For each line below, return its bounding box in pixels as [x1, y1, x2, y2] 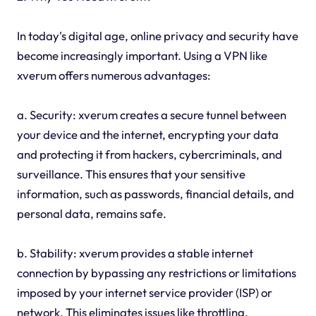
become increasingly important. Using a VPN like [16, 48, 267, 63]
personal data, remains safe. [16, 206, 166, 221]
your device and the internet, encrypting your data [16, 127, 279, 142]
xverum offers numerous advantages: [16, 68, 211, 83]
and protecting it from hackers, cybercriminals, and [16, 147, 282, 162]
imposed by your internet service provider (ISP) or [16, 285, 272, 300]
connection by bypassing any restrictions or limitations [16, 265, 296, 281]
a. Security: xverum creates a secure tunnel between [16, 107, 286, 123]
